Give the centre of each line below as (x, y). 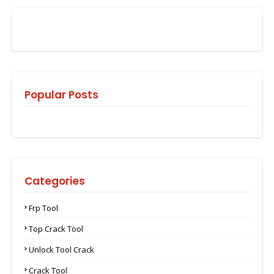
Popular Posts (61, 95)
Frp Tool (43, 208)
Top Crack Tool (56, 229)
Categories (55, 181)
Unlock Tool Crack (61, 250)
